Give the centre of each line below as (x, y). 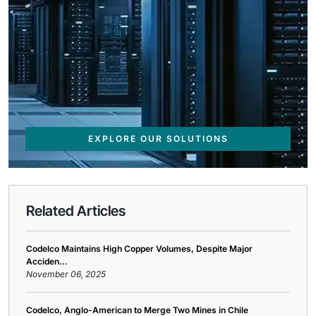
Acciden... (47, 261)
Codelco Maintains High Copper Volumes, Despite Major (139, 249)
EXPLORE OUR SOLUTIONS (158, 139)
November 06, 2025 (66, 274)
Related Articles (76, 211)
